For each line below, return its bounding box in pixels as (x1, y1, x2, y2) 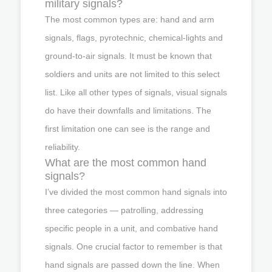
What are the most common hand (45, 156, 206, 169)
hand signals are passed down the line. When (45, 259, 220, 270)
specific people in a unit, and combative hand (45, 223, 218, 233)
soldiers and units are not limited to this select (45, 69, 220, 79)
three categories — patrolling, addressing (45, 205, 203, 215)
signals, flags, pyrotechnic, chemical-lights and (45, 32, 223, 42)
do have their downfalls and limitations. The (45, 105, 211, 115)
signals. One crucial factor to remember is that (45, 241, 222, 251)
